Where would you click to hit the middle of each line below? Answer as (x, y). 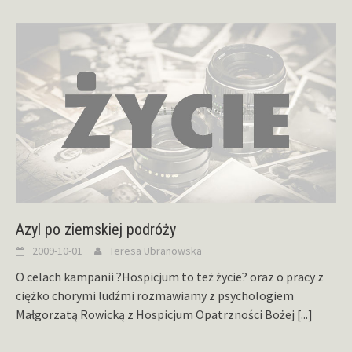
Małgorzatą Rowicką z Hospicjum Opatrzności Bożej (156, 315)
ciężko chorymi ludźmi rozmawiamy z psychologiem (155, 296)
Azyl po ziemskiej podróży (96, 230)
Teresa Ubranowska (156, 251)
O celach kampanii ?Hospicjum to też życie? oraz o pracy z (170, 277)
